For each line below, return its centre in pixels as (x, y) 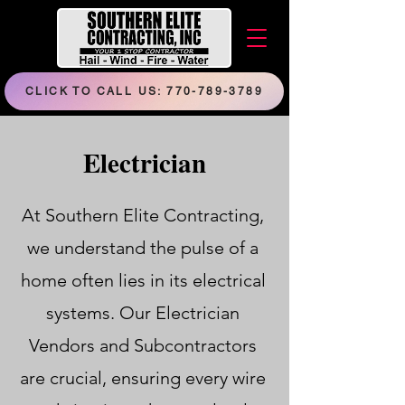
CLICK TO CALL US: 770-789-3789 (144, 91)
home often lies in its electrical (143, 280)
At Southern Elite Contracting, (143, 215)
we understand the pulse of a (143, 248)
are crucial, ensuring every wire (143, 378)
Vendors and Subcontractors (143, 345)
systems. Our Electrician (143, 313)
